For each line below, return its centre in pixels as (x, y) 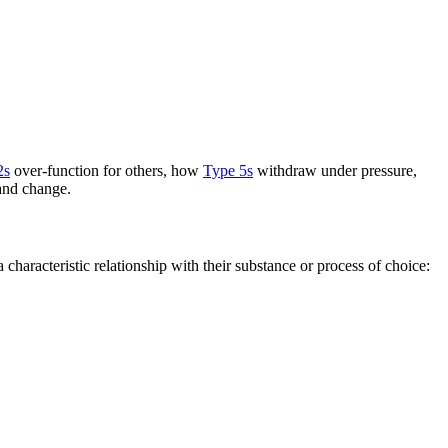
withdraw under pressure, (335, 170)
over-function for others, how (106, 170)
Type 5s (228, 170)
